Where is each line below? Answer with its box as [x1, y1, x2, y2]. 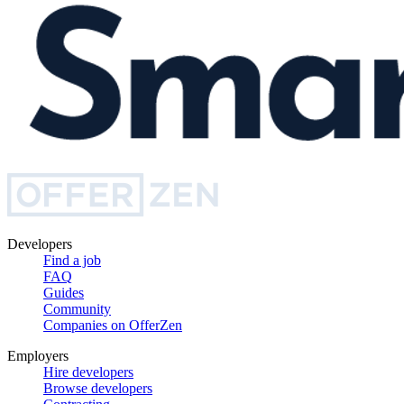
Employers [7, 347, 69, 363]
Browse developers [43, 380, 152, 396]
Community [43, 300, 111, 317]
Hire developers [43, 363, 133, 380]
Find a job [43, 252, 101, 268]
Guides [43, 284, 84, 300]
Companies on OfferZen [43, 317, 182, 333]
